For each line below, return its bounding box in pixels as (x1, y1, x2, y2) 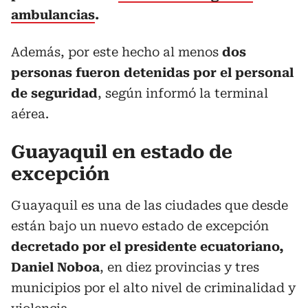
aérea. (11, 107, 49, 121)
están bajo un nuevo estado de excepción (11, 219, 269, 233)
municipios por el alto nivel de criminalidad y (11, 280, 296, 295)
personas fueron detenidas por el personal (11, 65, 294, 80)
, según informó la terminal (98, 86, 268, 100)
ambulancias (11, 8, 95, 22)
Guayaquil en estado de (11, 142, 232, 162)
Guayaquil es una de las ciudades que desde (11, 198, 288, 212)
